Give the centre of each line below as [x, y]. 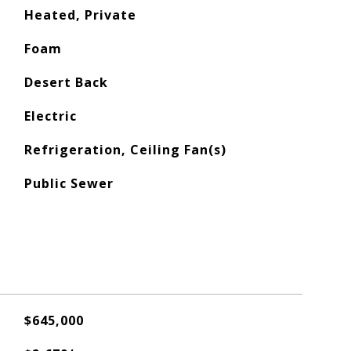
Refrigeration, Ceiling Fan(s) [125, 150]
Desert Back [66, 82]
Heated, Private [80, 15]
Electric [50, 116]
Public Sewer [69, 183]
